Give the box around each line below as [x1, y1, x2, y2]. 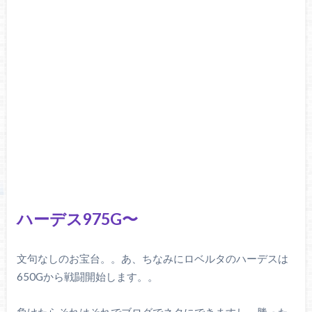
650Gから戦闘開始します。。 [16, 270, 158, 283]
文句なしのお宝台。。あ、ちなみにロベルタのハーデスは [16, 252, 288, 265]
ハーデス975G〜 [16, 208, 138, 228]
